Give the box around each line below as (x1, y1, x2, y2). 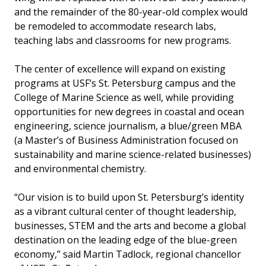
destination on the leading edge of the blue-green (14, 233, 237, 246)
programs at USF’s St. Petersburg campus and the (14, 76, 236, 90)
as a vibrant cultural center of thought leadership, (14, 204, 236, 218)
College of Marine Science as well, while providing (14, 90, 234, 104)
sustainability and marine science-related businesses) (14, 147, 251, 161)
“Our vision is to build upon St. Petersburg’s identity (14, 190, 244, 204)
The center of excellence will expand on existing (14, 62, 226, 75)
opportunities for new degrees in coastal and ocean (14, 104, 244, 118)
